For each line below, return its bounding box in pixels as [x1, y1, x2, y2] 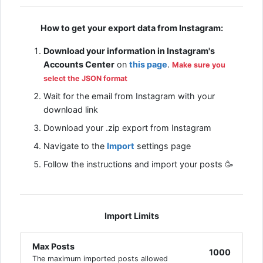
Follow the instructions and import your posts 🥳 [43, 159, 233, 170]
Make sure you [172, 60, 225, 70]
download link [43, 104, 98, 115]
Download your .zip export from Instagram [43, 123, 211, 133]
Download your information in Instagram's [43, 46, 215, 56]
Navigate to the [43, 141, 107, 151]
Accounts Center [43, 59, 114, 70]
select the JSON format [43, 74, 127, 83]
